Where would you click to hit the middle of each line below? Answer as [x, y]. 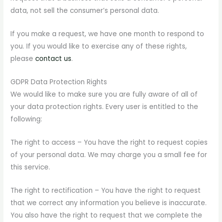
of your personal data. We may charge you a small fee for [109, 155]
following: [27, 119]
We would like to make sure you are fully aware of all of [104, 95]
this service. [30, 167]
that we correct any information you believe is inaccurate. [109, 203]
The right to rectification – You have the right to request [106, 190]
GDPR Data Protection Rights [59, 82]
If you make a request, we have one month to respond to [108, 34]
